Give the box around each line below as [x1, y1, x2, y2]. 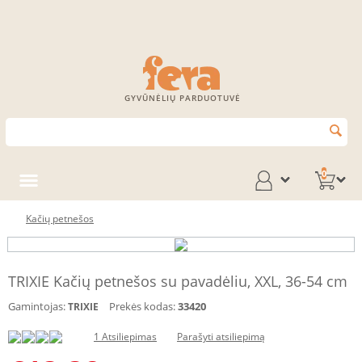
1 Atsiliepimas [94, 330, 157, 344]
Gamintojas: [8, 299, 65, 314]
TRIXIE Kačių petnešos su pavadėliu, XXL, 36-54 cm [8, 271, 347, 292]
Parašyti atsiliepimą [177, 330, 265, 344]
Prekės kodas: [109, 299, 175, 314]
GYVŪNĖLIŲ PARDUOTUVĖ [124, 92, 241, 103]
